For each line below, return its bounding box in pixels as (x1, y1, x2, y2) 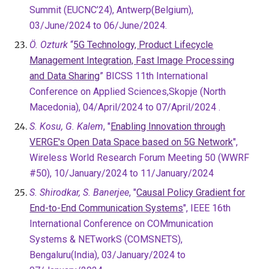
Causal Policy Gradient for (136, 187, 246, 198)
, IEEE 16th (186, 202, 231, 214)
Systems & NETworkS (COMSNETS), (29, 234, 183, 245)
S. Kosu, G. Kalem (29, 121, 104, 132)
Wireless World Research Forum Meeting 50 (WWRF (29, 152, 250, 163)
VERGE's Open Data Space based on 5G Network (29, 136, 234, 148)
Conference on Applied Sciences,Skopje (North (29, 86, 226, 97)
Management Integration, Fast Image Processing (29, 55, 235, 66)
